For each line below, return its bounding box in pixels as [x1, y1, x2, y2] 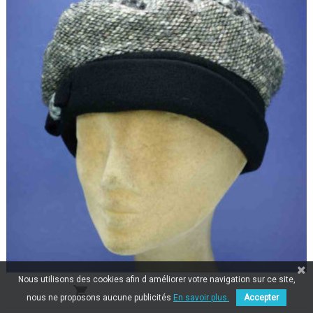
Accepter [244, 293, 279, 303]
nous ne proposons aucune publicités [27, 293, 173, 303]
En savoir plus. [173, 293, 229, 303]
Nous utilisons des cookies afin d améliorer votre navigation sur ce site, [17, 275, 296, 284]
